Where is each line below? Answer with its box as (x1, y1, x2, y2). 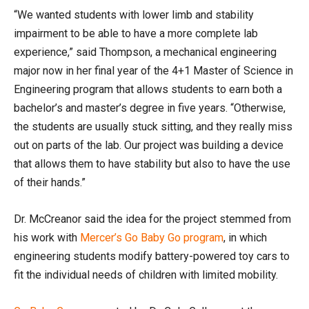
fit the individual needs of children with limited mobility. (14, 268, 281, 281)
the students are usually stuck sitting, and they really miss (14, 120, 292, 133)
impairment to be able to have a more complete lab (14, 27, 258, 40)
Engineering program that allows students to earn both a (14, 83, 282, 96)
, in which (223, 231, 267, 244)
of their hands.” (14, 176, 86, 189)
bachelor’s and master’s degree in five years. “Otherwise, (14, 101, 286, 114)
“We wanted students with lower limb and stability (14, 8, 254, 21)
